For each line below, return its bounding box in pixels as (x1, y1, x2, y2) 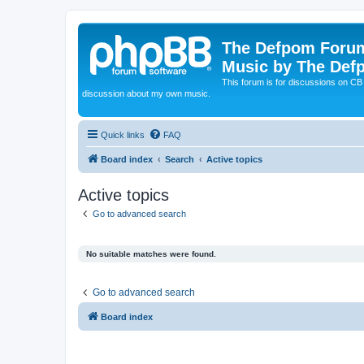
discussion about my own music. (82, 89, 210, 98)
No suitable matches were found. (86, 249, 216, 258)
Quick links (101, 129, 145, 140)
